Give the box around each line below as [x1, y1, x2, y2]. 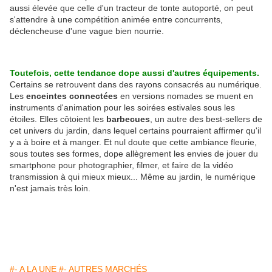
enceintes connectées [26, 91, 118, 101]
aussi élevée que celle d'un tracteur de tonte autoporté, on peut [10, 3, 253, 13]
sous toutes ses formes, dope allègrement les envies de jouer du [10, 149, 258, 159]
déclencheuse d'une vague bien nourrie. [10, 26, 164, 36]
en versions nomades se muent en [118, 91, 253, 101]
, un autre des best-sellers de [150, 114, 262, 124]
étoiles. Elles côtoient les [10, 114, 106, 124]
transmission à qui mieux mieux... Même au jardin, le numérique [10, 172, 256, 182]
